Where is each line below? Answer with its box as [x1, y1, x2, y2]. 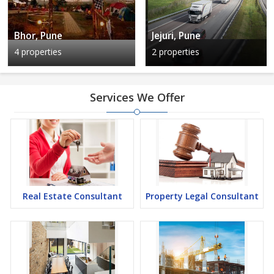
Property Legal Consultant [145, 190, 259, 202]
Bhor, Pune [14, 29, 62, 42]
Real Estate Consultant [22, 190, 122, 202]
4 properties [14, 46, 62, 57]
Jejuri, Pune [152, 29, 201, 42]
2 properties [152, 46, 199, 57]
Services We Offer [89, 90, 185, 105]
